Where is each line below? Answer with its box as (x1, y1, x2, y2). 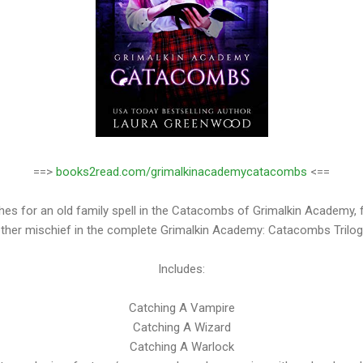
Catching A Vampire (128, 301, 235, 316)
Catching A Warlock (129, 340, 234, 355)
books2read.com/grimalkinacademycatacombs (56, 164, 307, 180)
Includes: (158, 262, 205, 277)
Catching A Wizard (132, 320, 231, 335)
